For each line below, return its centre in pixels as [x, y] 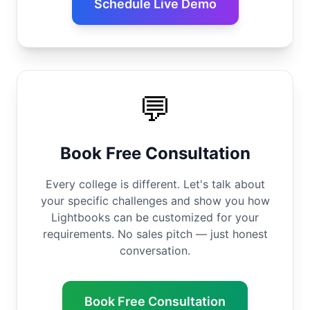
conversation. [155, 250]
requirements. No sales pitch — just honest [155, 234]
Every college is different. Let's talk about [155, 184]
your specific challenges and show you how [155, 201]
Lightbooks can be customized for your [155, 217]
